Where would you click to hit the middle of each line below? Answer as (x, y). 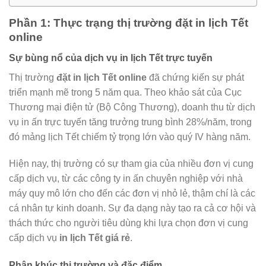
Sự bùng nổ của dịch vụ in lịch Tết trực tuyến (111, 58)
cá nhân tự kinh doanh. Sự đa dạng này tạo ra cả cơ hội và (132, 208)
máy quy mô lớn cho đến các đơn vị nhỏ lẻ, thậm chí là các (132, 194)
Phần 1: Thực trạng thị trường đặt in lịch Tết (129, 23)
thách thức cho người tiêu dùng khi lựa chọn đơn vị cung (129, 223)
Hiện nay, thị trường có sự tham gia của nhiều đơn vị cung (131, 164)
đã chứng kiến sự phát (195, 77)
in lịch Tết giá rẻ (95, 238)
